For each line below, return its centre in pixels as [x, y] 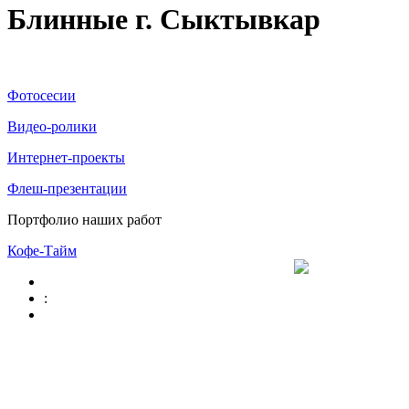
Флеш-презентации [67, 188]
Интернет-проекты [66, 157]
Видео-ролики [52, 126]
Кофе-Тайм [42, 250]
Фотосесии [42, 95]
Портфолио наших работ [84, 219]
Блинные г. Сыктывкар [164, 20]
